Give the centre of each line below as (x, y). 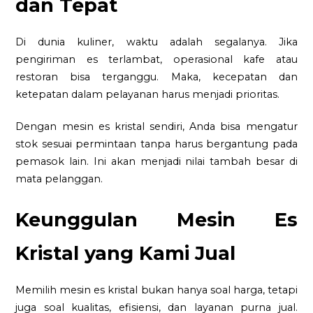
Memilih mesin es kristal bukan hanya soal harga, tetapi (156, 290)
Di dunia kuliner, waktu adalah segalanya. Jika (156, 42)
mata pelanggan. (59, 179)
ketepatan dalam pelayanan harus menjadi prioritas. (148, 94)
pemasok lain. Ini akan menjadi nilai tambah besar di (156, 162)
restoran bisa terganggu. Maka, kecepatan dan (156, 77)
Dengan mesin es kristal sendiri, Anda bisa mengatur (156, 127)
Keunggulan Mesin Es (156, 220)
